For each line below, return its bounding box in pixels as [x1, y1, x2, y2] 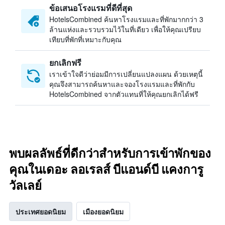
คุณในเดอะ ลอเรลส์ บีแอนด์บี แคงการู [9, 162, 203, 177]
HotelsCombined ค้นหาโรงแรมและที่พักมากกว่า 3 [49, 14, 203, 24]
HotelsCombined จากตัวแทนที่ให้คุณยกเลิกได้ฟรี [49, 89, 198, 99]
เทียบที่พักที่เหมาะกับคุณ [49, 34, 122, 44]
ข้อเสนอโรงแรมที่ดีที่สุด [49, 2, 132, 14]
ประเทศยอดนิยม [16, 206, 66, 216]
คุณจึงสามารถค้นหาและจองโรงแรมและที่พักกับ [49, 79, 195, 89]
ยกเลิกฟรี [49, 57, 81, 68]
